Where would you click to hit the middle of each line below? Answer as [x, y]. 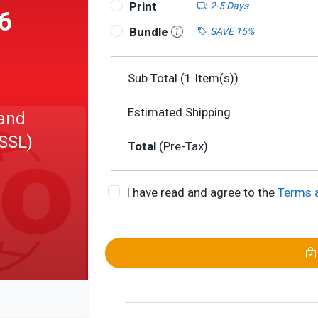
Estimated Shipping [179, 112]
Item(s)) [215, 78]
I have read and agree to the [202, 192]
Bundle [150, 32]
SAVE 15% [232, 31]
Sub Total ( [156, 78]
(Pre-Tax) [183, 146]
